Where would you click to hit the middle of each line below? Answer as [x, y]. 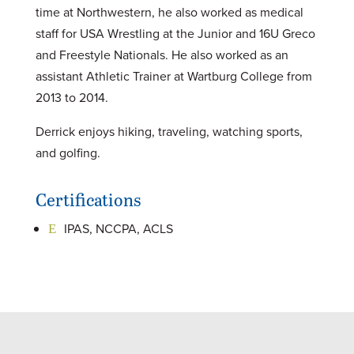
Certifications [88, 199]
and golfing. [68, 153]
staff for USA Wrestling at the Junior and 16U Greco [175, 34]
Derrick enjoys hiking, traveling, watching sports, [169, 132]
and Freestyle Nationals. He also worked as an [162, 55]
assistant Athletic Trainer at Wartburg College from [173, 76]
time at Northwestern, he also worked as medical [169, 12]
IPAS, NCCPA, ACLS [118, 229]
